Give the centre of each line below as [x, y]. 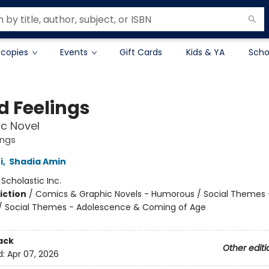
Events [74, 52]
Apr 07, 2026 [33, 254]
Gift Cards [141, 52]
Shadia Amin [37, 162]
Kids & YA [205, 52]
